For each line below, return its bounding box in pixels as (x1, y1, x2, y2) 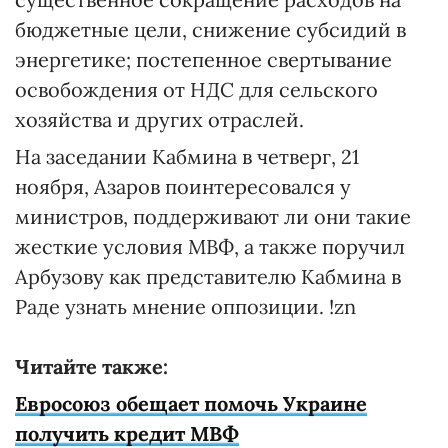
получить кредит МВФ (15, 421, 239, 446)
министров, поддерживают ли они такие (15, 204, 411, 229)
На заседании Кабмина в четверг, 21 (15, 144, 359, 169)
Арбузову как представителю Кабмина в (15, 264, 401, 289)
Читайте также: (15, 354, 168, 379)
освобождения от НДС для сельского (15, 77, 378, 102)
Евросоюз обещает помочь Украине (15, 391, 367, 416)
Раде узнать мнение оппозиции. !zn (15, 294, 356, 319)
